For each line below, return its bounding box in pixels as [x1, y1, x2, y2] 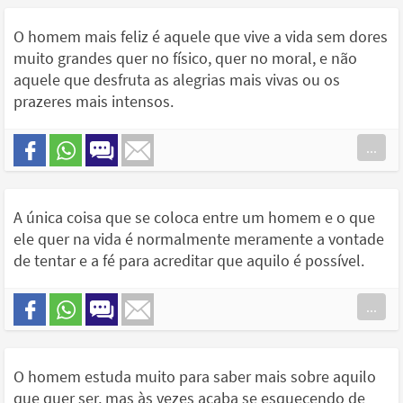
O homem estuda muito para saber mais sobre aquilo [13, 366, 376, 388]
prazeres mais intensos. [13, 91, 174, 112]
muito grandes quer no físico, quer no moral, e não [13, 48, 357, 69]
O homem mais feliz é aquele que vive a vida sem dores [13, 26, 388, 48]
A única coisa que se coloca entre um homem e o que [13, 207, 375, 228]
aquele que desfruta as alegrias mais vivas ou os [13, 69, 340, 91]
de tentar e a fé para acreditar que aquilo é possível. [13, 250, 364, 272]
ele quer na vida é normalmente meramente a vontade [13, 228, 384, 250]
